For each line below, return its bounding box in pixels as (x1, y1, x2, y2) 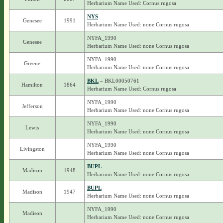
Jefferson (21, 103, 43, 109)
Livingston (19, 146, 45, 152)
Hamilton (21, 82, 43, 88)
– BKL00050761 (98, 78, 139, 84)
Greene (24, 60, 41, 66)
